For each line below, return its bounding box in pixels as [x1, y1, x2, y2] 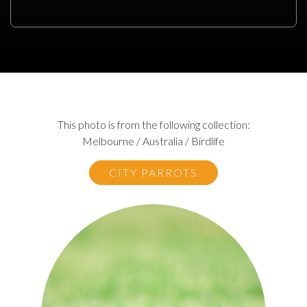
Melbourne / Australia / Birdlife [82, 134, 225, 147]
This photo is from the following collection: [57, 117, 250, 131]
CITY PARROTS [109, 165, 198, 179]
